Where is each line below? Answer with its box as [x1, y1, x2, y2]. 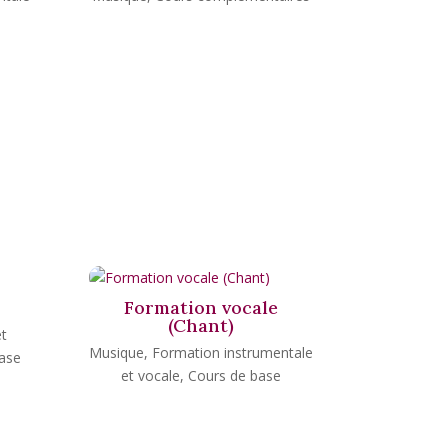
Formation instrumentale [152, 342, 314, 362]
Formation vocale [124, 295, 279, 319]
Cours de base [188, 365, 282, 385]
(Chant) [168, 313, 235, 337]
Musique [89, 342, 145, 362]
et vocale [121, 365, 181, 385]
